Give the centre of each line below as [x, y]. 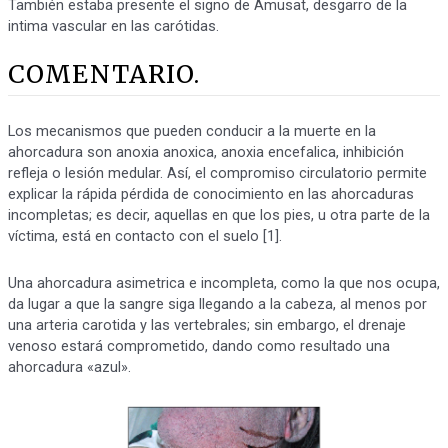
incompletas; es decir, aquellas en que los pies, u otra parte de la [218, 215]
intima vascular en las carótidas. [113, 25]
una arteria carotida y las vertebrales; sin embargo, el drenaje [206, 324]
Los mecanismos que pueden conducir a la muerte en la [191, 131]
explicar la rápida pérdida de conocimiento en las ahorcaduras [210, 194]
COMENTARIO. [104, 74]
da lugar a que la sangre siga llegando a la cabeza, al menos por [217, 303]
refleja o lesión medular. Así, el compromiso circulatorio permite [217, 173]
